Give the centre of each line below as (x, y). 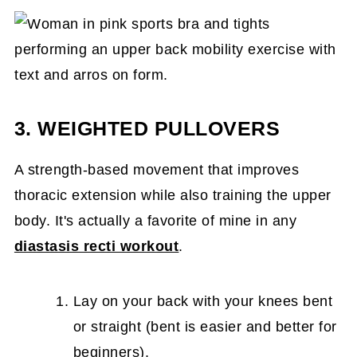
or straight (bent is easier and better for (205, 327)
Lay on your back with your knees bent (203, 301)
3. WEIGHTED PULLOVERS (147, 129)
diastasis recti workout (96, 246)
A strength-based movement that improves (157, 170)
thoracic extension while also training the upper (173, 195)
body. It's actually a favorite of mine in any (155, 221)
